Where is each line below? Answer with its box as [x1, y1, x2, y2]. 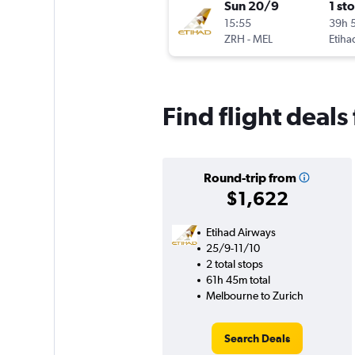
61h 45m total [205, 273, 270, 287]
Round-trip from [203, 170, 296, 185]
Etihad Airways [205, 226, 276, 239]
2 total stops [205, 258, 263, 271]
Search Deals [223, 332, 290, 345]
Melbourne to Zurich [205, 289, 303, 303]
